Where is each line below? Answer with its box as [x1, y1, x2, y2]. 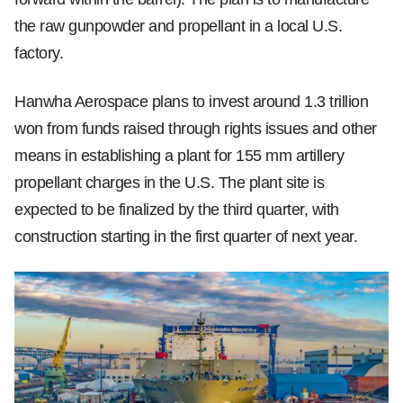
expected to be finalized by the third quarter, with [14, 201, 339, 219]
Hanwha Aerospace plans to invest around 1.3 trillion [14, 93, 368, 111]
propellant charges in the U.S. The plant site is [14, 174, 324, 192]
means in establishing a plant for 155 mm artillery [14, 147, 344, 165]
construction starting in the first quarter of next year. [14, 228, 357, 246]
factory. [14, 44, 63, 62]
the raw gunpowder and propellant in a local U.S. [14, 17, 342, 35]
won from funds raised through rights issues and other [14, 120, 377, 138]
